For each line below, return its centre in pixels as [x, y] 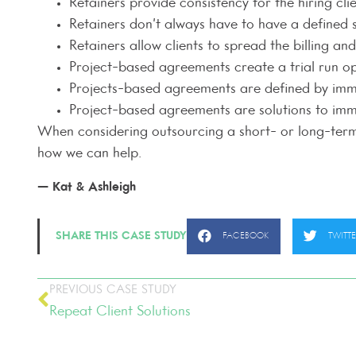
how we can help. [89, 154]
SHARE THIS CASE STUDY [121, 237]
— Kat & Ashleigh [87, 187]
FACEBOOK [246, 236]
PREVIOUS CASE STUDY [113, 290]
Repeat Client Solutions [120, 311]
